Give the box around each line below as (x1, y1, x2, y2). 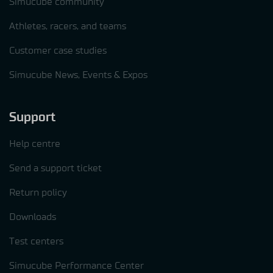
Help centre (9, 139, 60, 149)
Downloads (9, 212, 56, 222)
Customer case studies (9, 46, 107, 56)
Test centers (9, 236, 63, 247)
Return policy (9, 188, 67, 198)
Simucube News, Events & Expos (9, 70, 147, 80)
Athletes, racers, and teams (9, 21, 126, 32)
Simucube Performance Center (9, 261, 144, 271)
